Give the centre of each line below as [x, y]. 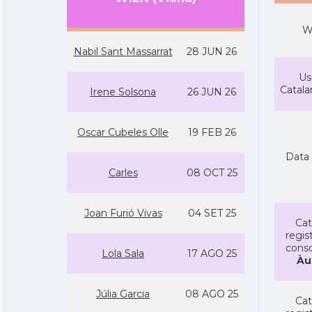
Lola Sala [123, 253]
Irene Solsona [123, 92]
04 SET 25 [212, 213]
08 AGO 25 [212, 294]
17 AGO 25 [212, 253]
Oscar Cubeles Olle [123, 132]
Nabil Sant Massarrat [123, 52]
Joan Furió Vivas [123, 213]
